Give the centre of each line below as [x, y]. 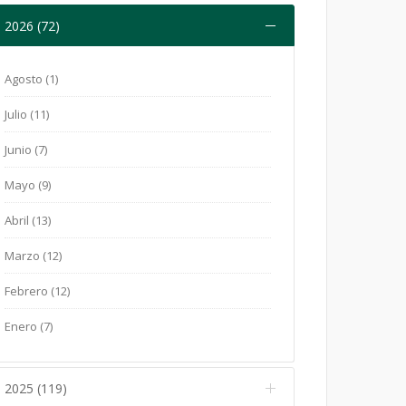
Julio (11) [27, 114]
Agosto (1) [31, 78]
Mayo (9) [28, 184]
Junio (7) [26, 149]
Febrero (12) [37, 290]
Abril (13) [28, 220]
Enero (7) [29, 326]
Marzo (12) [33, 255]
